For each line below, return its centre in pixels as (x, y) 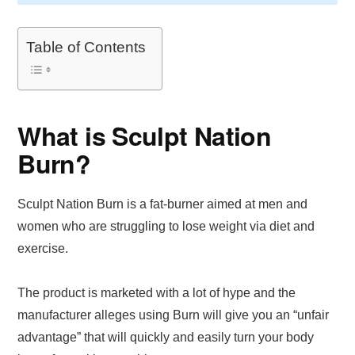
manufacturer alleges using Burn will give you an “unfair (174, 315)
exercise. (45, 248)
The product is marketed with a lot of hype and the (157, 292)
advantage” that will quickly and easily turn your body (166, 337)
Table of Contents (86, 48)
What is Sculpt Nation (144, 135)
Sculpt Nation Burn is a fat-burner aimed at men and (163, 204)
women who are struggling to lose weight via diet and (166, 226)
